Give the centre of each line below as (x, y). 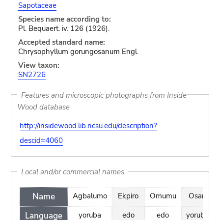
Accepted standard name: (61, 42)
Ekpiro (128, 196)
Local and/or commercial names (72, 172)
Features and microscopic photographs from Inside (104, 95)
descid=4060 (41, 140)
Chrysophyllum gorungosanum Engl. (78, 52)
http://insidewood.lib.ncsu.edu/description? (88, 126)
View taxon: (39, 65)
